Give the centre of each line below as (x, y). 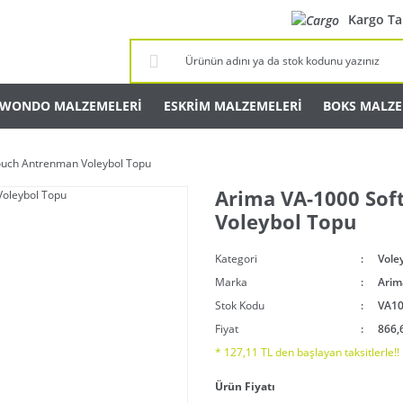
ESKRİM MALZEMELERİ (233, 105)
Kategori (236, 258)
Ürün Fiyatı (245, 386)
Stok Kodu (240, 305)
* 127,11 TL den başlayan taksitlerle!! (307, 352)
